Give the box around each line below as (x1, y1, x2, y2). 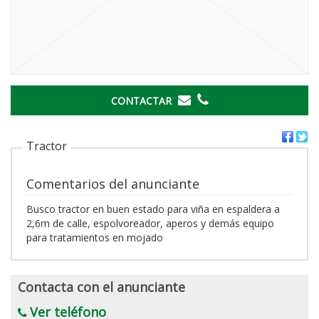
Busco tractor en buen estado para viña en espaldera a (26, 202, 280, 216)
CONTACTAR (110, 93, 174, 108)
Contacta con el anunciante (18, 278, 185, 296)
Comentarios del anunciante (26, 174, 199, 192)
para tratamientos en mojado (26, 230, 163, 244)
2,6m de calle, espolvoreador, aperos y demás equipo (26, 216, 274, 230)
